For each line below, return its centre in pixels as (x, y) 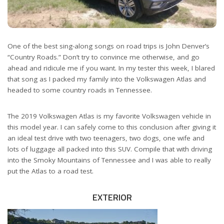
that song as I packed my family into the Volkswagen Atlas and (107, 79)
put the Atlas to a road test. (50, 171)
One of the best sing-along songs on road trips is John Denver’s (108, 46)
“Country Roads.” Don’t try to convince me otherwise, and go (103, 57)
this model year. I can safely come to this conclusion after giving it (112, 127)
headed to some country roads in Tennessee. (80, 90)
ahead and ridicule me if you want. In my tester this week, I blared (111, 68)
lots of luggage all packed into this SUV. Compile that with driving (110, 149)
